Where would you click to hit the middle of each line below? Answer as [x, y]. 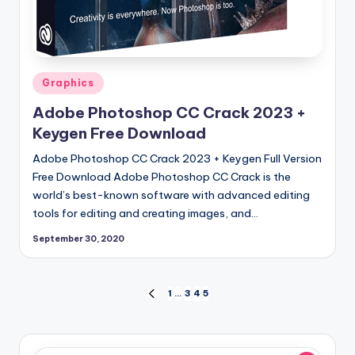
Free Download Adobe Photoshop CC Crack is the [162, 177]
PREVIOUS [170, 300]
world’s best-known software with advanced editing [171, 195]
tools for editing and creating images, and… [145, 214]
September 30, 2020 [78, 239]
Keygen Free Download [119, 134]
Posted [50, 80]
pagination [82, 330]
